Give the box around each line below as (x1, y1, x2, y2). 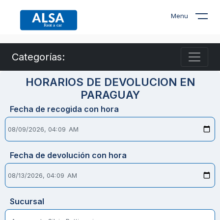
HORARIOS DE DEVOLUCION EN (25, 76, 195, 88)
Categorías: (12, 51, 65, 63)
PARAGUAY (80, 88, 140, 101)
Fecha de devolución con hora (10, 150, 127, 160)
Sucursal (10, 196, 44, 206)
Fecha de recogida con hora (10, 104, 119, 114)
